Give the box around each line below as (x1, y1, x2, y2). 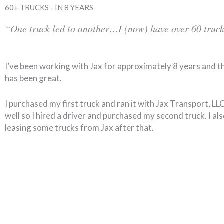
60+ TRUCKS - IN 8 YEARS (5, 3, 93, 12)
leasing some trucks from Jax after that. (5, 122, 154, 133)
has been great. (5, 73, 62, 83)
